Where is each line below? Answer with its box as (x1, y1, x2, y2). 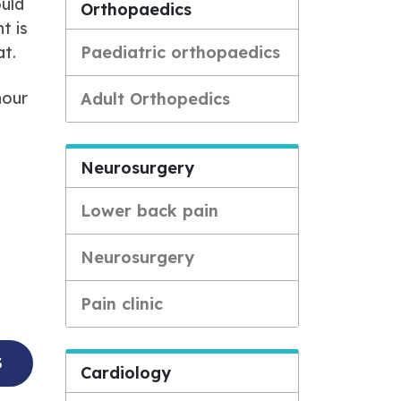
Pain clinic (81, 294, 163, 314)
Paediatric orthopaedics (81, 42, 280, 63)
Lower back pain (81, 200, 218, 221)
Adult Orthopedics (81, 89, 230, 109)
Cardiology (81, 363, 171, 383)
